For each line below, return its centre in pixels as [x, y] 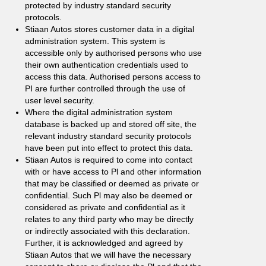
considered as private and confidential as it [105, 207]
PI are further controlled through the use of [105, 88]
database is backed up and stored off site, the [111, 124]
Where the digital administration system [99, 112]
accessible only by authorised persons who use [113, 53]
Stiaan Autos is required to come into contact [109, 160]
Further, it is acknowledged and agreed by [104, 243]
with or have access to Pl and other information [113, 172]
